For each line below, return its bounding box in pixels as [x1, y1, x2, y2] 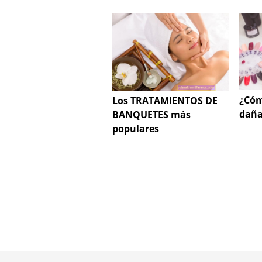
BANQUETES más [112, 108, 191, 122]
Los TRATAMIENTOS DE [112, 94, 218, 108]
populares [112, 122, 159, 136]
